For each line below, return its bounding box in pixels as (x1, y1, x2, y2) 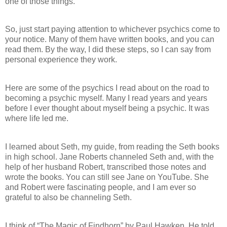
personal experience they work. (5, 55, 117, 64)
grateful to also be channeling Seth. (5, 193, 132, 202)
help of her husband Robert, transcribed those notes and (5, 163, 206, 171)
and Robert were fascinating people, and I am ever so (5, 183, 196, 192)
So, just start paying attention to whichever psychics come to (5, 25, 220, 34)
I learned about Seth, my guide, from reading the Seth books (5, 142, 219, 151)
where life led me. (5, 114, 68, 123)
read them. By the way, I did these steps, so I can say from (5, 45, 211, 54)
